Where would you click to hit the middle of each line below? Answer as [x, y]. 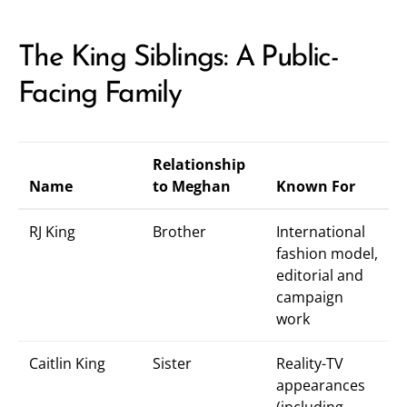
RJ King [52, 232]
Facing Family [100, 94]
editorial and [320, 275]
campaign [310, 297]
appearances [321, 385]
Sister [172, 363]
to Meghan [192, 186]
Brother [179, 232]
